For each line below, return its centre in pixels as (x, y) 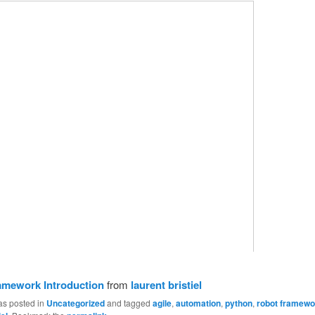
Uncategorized (75, 303)
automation (198, 303)
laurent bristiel (166, 285)
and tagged (128, 303)
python (238, 303)
